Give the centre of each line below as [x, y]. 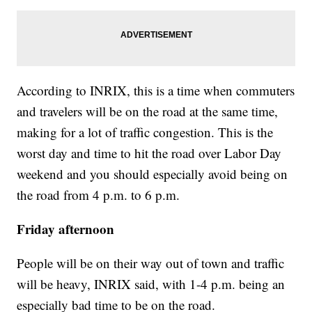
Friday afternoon [66, 229]
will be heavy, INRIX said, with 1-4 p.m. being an [151, 284]
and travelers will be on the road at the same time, [148, 111]
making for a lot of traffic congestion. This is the [145, 132]
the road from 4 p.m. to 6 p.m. [99, 195]
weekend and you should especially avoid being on [153, 174]
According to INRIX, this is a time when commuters [156, 91]
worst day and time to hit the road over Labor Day [149, 153]
